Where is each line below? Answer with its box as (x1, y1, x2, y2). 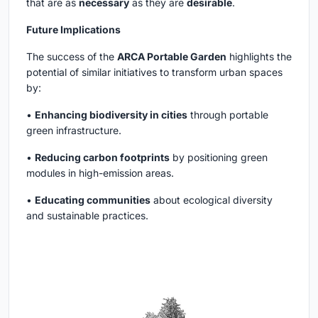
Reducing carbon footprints (35, 150, 170, 163)
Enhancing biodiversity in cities (35, 108, 187, 121)
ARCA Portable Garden (117, 50, 226, 62)
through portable (187, 108, 268, 121)
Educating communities (35, 193, 150, 206)
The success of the (26, 50, 117, 62)
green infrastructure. (26, 124, 121, 136)
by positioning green (170, 150, 268, 163)
